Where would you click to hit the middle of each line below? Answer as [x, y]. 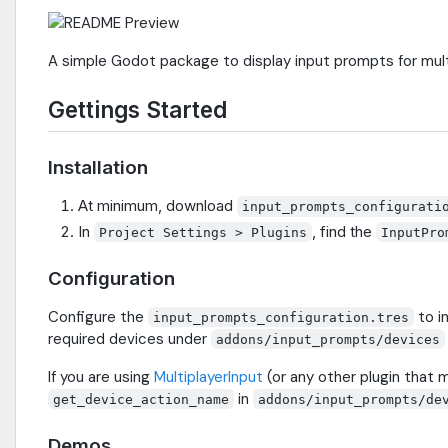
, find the [344, 231]
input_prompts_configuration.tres [281, 317]
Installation [98, 167]
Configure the [98, 316]
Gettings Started [137, 110]
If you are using [101, 376]
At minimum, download [157, 205]
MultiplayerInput [208, 376]
